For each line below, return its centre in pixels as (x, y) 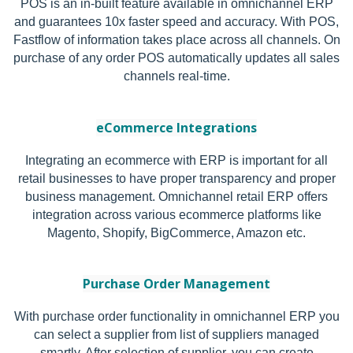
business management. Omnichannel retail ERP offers (176, 196)
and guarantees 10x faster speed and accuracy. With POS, (176, 22)
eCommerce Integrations (176, 127)
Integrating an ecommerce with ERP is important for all (176, 160)
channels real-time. (176, 76)
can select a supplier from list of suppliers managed (176, 335)
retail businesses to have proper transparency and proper (176, 178)
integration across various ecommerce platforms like (176, 214)
